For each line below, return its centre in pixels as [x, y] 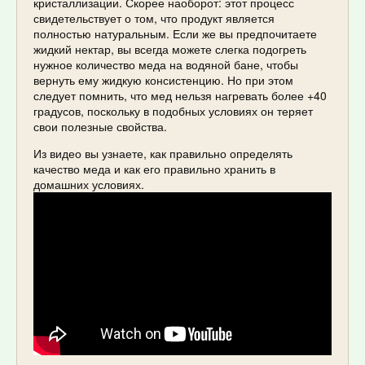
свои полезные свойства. [100, 126]
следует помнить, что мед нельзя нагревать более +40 [180, 95]
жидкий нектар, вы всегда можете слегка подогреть [170, 48]
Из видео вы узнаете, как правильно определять [163, 153]
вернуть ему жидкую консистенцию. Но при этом [163, 79]
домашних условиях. [89, 184]
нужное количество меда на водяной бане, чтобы [166, 64]
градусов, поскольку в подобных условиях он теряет [173, 110]
